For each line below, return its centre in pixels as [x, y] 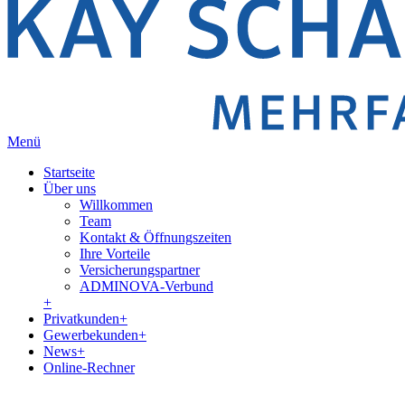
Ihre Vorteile [115, 254]
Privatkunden [81, 319]
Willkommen [116, 205]
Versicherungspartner [140, 270]
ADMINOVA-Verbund [146, 286]
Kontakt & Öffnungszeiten [155, 237]
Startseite [69, 172]
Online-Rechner [89, 367]
